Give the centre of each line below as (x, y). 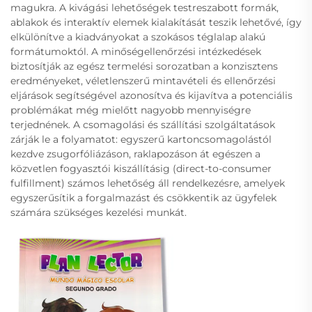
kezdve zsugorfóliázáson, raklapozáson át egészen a (135, 154)
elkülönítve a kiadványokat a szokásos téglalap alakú (138, 37)
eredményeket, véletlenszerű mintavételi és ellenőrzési (143, 81)
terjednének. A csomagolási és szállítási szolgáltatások (143, 125)
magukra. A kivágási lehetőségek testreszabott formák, (145, 8)
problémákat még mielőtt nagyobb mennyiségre (131, 110)
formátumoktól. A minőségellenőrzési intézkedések (136, 52)
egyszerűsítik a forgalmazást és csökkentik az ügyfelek (143, 198)
